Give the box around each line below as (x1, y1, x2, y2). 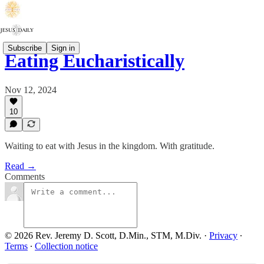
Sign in (51, 43, 75, 52)
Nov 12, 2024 (5, 84, 57, 95)
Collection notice (35, 241, 98, 251)
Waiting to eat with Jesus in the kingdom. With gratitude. (5, 141, 214, 151)
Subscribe (8, 43, 42, 52)
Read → (5, 161, 36, 171)
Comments (5, 171, 45, 181)
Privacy (209, 230, 237, 240)
